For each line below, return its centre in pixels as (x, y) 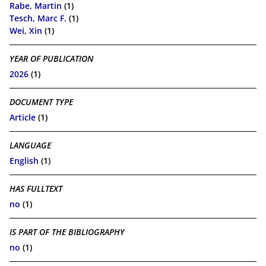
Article (23, 118)
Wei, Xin (26, 31)
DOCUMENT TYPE (41, 102)
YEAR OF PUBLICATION (51, 58)
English (24, 161)
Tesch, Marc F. (38, 18)
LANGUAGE (30, 145)
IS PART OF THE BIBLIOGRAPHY (67, 232)
